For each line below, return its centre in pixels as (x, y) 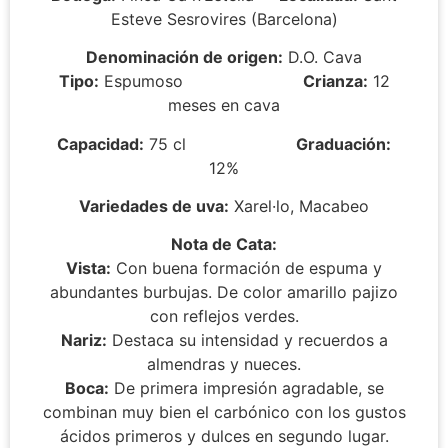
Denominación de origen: (184, 57)
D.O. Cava (322, 57)
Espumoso (200, 81)
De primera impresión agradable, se (246, 388)
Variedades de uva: (154, 206)
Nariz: (83, 340)
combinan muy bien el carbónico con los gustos (224, 412)
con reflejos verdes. (224, 316)
